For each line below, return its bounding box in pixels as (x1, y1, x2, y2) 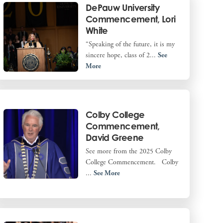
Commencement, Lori (85, 13, 176, 24)
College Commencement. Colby (85, 157, 178, 167)
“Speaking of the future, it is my (85, 39, 175, 49)
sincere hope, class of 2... (85, 50, 158, 60)
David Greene (85, 131, 144, 143)
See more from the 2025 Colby (85, 146, 172, 156)
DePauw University (85, 1, 160, 13)
